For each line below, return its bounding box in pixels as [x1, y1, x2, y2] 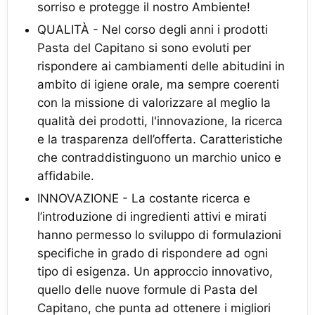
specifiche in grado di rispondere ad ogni [37, 246, 268, 260]
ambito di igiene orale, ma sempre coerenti [37, 77, 279, 91]
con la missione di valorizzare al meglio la [37, 96, 271, 110]
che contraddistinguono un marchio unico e [37, 150, 281, 165]
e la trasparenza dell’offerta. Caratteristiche [37, 132, 283, 146]
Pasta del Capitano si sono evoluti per [37, 41, 251, 55]
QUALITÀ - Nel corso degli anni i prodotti [37, 22, 268, 37]
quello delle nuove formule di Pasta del [37, 283, 257, 297]
